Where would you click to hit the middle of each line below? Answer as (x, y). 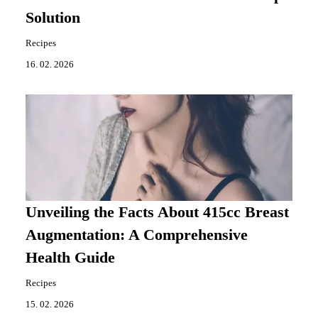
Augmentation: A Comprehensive (137, 235)
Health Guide (70, 258)
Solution (53, 18)
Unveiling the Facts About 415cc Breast (157, 213)
